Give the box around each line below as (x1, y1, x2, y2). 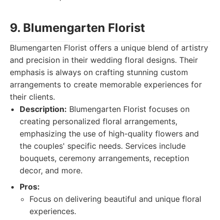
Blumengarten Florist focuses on (67, 104, 190, 114)
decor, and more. (20, 165, 82, 175)
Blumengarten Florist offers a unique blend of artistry (10, 43, 208, 53)
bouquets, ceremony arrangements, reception (20, 153, 189, 163)
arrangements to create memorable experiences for (10, 80, 202, 89)
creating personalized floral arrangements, (20, 116, 177, 126)
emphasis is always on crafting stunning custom (10, 67, 188, 77)
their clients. (10, 92, 55, 102)
